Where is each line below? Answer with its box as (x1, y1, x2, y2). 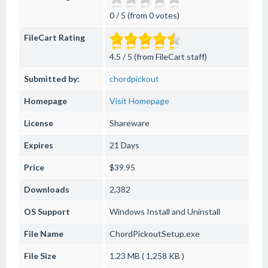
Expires (24, 140, 53, 150)
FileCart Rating (24, 32, 85, 42)
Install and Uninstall (145, 206, 220, 217)
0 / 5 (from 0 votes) (109, 10, 179, 20)
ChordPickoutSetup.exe (109, 229, 200, 239)
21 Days (109, 140, 139, 150)
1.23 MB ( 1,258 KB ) (109, 251, 184, 261)
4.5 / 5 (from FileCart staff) (109, 51, 207, 62)
